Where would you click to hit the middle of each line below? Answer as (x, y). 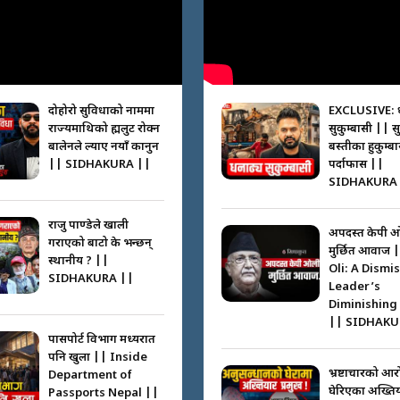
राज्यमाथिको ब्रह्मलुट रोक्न (104, 129)
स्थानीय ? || (78, 262)
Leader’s (354, 287)
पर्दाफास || (356, 165)
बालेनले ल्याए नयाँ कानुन (103, 147)
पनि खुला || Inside (97, 358)
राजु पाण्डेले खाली (88, 226)
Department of (90, 376)
